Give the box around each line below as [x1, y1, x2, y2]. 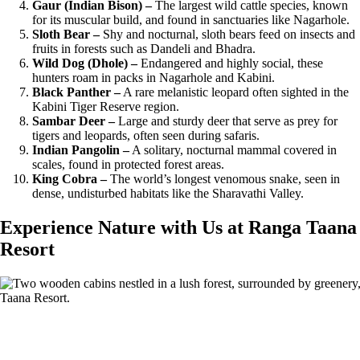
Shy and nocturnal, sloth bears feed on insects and [100, 27, 355, 42]
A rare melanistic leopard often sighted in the [121, 85, 349, 100]
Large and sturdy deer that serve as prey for [115, 114, 337, 129]
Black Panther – [32, 85, 121, 100]
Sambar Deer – [32, 114, 115, 129]
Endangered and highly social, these [137, 56, 323, 71]
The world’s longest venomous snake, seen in [107, 172, 340, 186]
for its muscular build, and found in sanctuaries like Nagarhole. [32, 13, 350, 27]
